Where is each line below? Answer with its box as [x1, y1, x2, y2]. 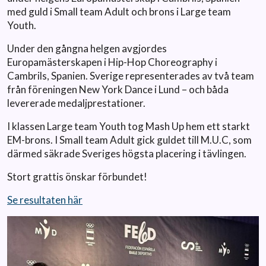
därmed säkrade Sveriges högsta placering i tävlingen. [7, 147, 246, 160]
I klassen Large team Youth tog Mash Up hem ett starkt [7, 120, 250, 133]
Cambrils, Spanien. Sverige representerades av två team [7, 69, 254, 83]
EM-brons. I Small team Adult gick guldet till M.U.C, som [7, 134, 252, 147]
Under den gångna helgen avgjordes [7, 42, 167, 55]
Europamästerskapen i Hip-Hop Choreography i [7, 56, 217, 69]
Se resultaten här [7, 194, 83, 207]
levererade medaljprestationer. [7, 97, 145, 110]
